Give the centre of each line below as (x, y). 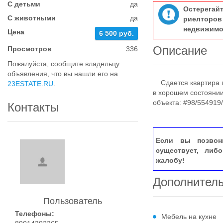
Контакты (33, 107)
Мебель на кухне (189, 217)
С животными (32, 18)
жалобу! (170, 160)
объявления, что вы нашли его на (63, 74)
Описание (180, 51)
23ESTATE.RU (30, 84)
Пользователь (73, 201)
